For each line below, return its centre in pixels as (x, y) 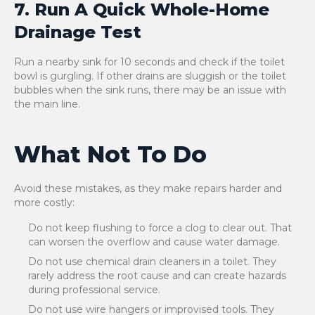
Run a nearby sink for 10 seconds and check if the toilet (149, 62)
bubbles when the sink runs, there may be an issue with (150, 90)
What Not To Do (110, 154)
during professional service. (94, 290)
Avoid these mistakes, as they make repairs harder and (148, 188)
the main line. (47, 104)
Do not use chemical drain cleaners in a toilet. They (152, 262)
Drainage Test (78, 32)
